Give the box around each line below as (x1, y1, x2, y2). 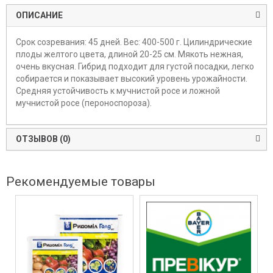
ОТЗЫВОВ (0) (16, 134, 71, 144)
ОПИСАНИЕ (16, 10, 63, 21)
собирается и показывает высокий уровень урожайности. (16, 74, 247, 84)
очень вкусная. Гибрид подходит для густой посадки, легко (16, 62, 254, 72)
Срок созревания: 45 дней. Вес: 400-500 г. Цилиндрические (16, 37, 252, 48)
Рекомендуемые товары (6, 174, 155, 190)
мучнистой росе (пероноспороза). (16, 98, 152, 108)
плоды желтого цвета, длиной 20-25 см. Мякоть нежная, (16, 49, 243, 60)
